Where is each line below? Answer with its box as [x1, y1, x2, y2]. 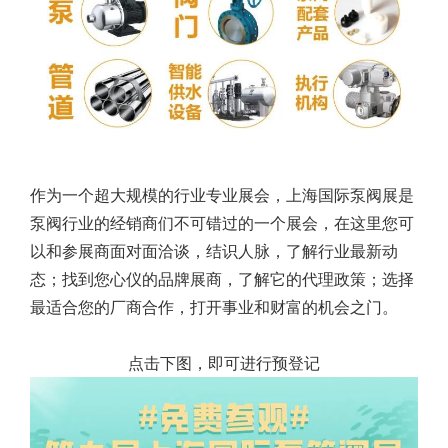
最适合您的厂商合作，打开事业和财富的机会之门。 [30, 295, 398, 318]
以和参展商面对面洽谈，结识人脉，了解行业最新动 [30, 239, 398, 262]
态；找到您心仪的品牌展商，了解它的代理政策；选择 [30, 267, 414, 290]
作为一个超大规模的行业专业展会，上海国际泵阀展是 [30, 183, 414, 206]
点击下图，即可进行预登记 [128, 351, 320, 374]
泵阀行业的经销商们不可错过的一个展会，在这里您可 [30, 211, 414, 234]
